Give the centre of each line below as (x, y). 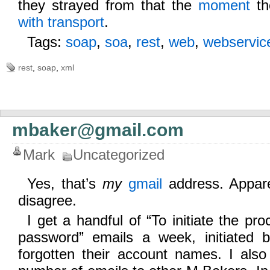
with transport (61, 22)
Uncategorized (119, 155)
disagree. (47, 200)
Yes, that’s (65, 184)
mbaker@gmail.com (98, 130)
